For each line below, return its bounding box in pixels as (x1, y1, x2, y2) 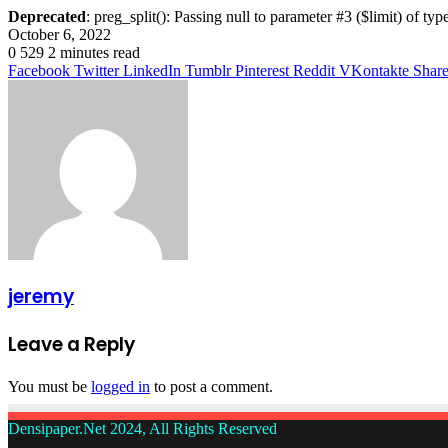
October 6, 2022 (8, 25, 111, 43)
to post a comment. (150, 377, 273, 395)
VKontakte (339, 61, 409, 79)
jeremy (8, 283, 74, 311)
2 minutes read (48, 43, 140, 61)
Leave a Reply (8, 331, 135, 359)
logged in (91, 377, 150, 395)
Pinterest (235, 61, 289, 79)
